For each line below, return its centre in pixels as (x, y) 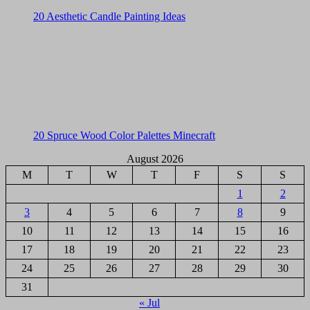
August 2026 (155, 159)
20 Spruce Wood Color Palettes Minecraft (124, 136)
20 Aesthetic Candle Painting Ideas (109, 17)
